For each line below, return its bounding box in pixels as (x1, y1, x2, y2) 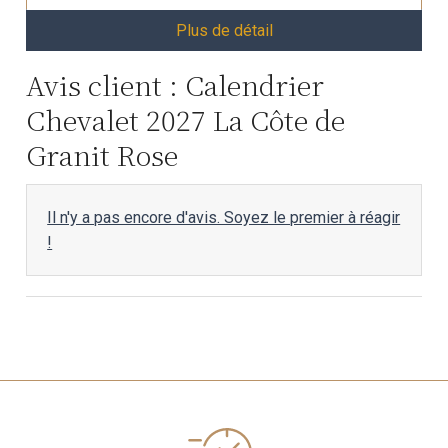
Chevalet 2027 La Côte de (26, 100, 346, 139)
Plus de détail (175, 21, 273, 40)
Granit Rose (26, 135, 179, 174)
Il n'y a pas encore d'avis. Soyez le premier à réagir (47, 208, 401, 227)
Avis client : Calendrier (26, 65, 325, 104)
